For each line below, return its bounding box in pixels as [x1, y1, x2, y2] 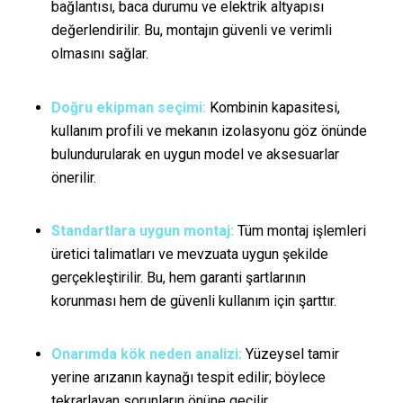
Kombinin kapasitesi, [205, 98, 340, 116]
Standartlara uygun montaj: [50, 221, 234, 239]
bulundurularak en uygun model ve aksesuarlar [50, 145, 339, 163]
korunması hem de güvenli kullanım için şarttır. [50, 291, 336, 309]
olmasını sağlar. [50, 45, 148, 63]
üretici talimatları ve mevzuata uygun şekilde [50, 245, 328, 263]
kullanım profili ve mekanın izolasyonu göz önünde [50, 121, 367, 139]
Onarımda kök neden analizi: [50, 345, 242, 363]
